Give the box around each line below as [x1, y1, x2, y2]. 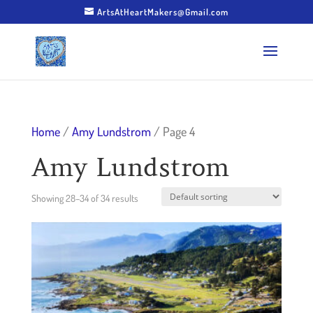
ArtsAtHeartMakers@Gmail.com [96, 6, 228, 17]
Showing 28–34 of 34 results [31, 191, 138, 204]
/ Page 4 [150, 123, 195, 139]
